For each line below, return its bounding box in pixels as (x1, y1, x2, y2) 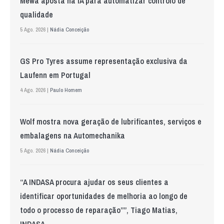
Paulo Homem (50, 86, 82, 94)
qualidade (20, 9, 53, 20)
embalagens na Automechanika (20, 130, 125, 141)
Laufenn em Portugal (20, 69, 90, 81)
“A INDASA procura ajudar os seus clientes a (20, 176, 168, 188)
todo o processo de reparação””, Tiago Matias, (20, 204, 177, 216)
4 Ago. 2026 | (20, 86, 50, 94)
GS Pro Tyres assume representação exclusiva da (20, 55, 187, 67)
